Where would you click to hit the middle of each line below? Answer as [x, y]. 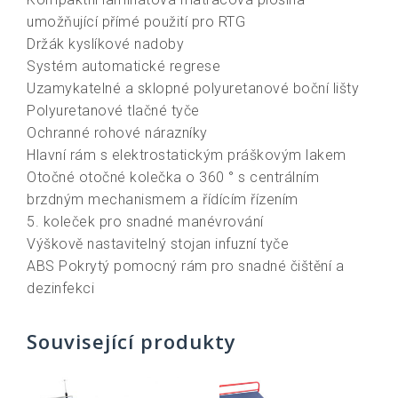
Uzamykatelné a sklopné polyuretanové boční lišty [193, 88]
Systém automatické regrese [123, 66]
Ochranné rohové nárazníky [117, 132]
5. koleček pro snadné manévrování [145, 221]
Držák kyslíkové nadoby [105, 44]
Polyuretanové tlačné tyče [113, 110]
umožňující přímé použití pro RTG [136, 21]
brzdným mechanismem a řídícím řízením [163, 199]
